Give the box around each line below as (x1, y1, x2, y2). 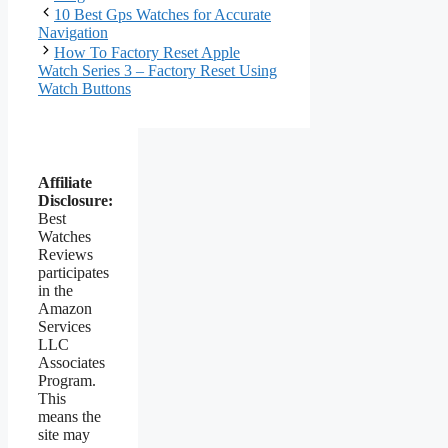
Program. (38, 371, 96, 389)
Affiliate (38, 173, 92, 191)
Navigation (38, 23, 108, 41)
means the (38, 407, 101, 425)
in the (38, 281, 73, 299)
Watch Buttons (38, 79, 131, 97)
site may (38, 425, 90, 443)
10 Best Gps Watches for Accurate (54, 5, 271, 23)
